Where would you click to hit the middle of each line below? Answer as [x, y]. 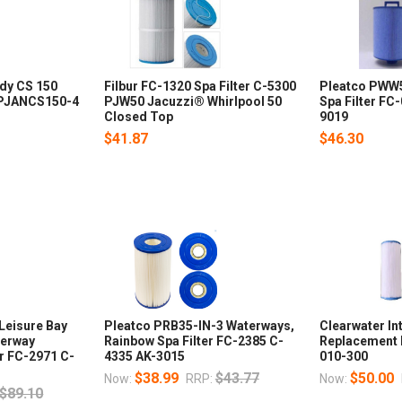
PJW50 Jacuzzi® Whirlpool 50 [192, 102]
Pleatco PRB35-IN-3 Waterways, [199, 326]
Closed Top [138, 117]
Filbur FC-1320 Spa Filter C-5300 [200, 87]
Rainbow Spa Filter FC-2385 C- [193, 341]
